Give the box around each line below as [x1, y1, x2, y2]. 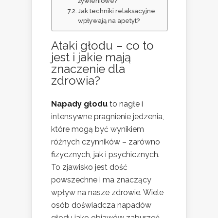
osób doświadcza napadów [51, 200, 151, 210]
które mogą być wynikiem [51, 124, 144, 134]
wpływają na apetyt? [78, 17, 140, 24]
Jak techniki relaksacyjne [78, 7, 156, 15]
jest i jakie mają [51, 50, 131, 64]
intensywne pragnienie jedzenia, [51, 111, 164, 121]
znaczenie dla [51, 61, 125, 76]
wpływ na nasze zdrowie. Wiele [51, 187, 163, 197]
